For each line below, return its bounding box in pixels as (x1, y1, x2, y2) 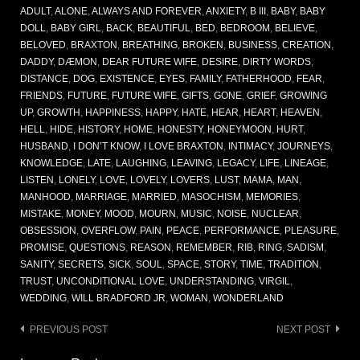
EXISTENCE (100, 73, 154, 85)
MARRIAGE (76, 191, 127, 203)
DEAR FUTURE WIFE (102, 56, 197, 68)
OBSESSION (20, 225, 76, 237)
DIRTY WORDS (243, 56, 311, 68)
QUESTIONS (69, 242, 125, 254)
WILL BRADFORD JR (72, 292, 166, 305)
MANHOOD (20, 191, 71, 203)
